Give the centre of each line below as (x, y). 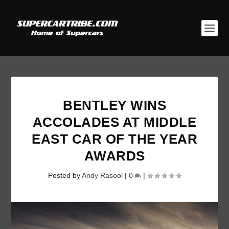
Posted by (65, 175)
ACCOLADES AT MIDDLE (114, 122)
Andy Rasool (102, 175)
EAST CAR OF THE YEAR (114, 139)
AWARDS (114, 156)
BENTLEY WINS (114, 105)
